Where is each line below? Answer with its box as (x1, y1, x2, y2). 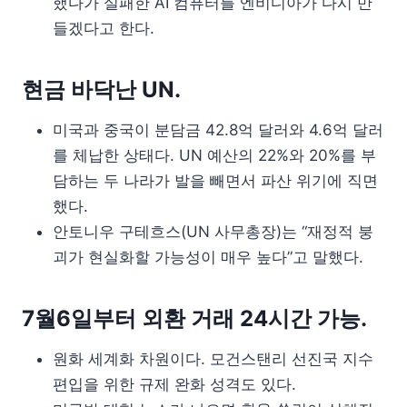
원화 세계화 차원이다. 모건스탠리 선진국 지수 (53, 350, 373, 369)
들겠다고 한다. (53, 19, 154, 38)
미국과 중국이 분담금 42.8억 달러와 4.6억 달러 (53, 121, 383, 140)
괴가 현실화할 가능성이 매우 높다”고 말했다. (53, 248, 363, 267)
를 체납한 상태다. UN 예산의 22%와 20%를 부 (53, 146, 376, 165)
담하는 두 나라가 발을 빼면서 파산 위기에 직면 (53, 172, 378, 191)
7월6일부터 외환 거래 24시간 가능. (22, 305, 367, 333)
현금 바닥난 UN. (22, 76, 181, 104)
